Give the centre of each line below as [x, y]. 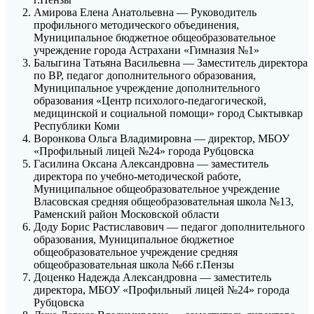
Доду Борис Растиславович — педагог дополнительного [169, 227]
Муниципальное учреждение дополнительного [147, 88]
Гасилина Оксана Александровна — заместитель [151, 164]
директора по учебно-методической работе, [137, 177]
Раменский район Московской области [127, 214]
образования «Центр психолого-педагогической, [150, 101]
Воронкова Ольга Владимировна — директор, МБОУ [162, 139]
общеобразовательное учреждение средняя [136, 252]
